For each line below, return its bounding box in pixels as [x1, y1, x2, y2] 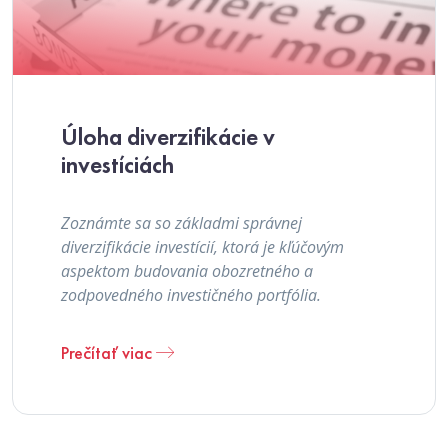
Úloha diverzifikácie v [61, 122, 275, 152]
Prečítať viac [61, 341, 156, 364]
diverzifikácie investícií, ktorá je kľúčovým [61, 236, 344, 258]
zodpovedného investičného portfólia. [61, 284, 321, 306]
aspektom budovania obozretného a [61, 260, 313, 282]
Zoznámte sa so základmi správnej [61, 212, 302, 234]
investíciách [61, 150, 174, 180]
